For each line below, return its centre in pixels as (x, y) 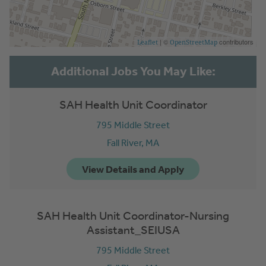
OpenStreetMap (194, 42)
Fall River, (126, 142)
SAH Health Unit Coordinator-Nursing (133, 216)
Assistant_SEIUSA (133, 230)
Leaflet (148, 42)
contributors (235, 42)
